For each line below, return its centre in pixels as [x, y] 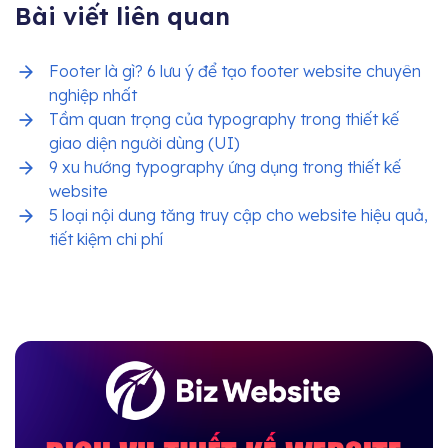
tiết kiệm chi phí [106, 238]
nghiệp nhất [93, 94]
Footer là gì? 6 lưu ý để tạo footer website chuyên [235, 70]
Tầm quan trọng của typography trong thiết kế [224, 118]
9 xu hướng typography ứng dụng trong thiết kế [225, 166]
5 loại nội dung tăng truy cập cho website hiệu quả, [238, 214]
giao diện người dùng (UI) [144, 142]
